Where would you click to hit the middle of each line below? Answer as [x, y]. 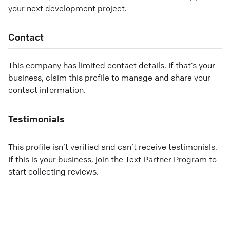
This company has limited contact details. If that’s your [112, 65]
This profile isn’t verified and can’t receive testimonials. [113, 147]
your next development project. [68, 8]
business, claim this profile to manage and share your [109, 77]
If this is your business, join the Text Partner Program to [112, 159]
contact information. [47, 90]
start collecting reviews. [53, 171]
